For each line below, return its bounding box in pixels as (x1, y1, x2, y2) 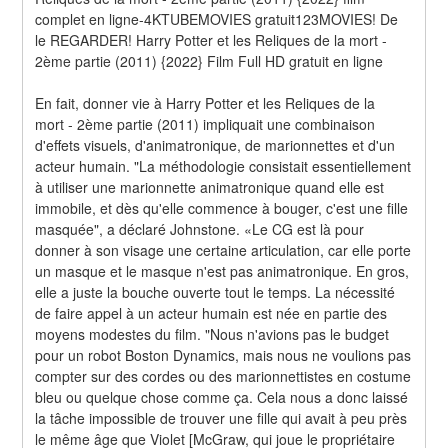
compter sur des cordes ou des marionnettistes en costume (35, 365, 412, 386)
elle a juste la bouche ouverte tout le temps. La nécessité (35, 281, 396, 302)
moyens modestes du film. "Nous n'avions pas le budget (35, 323, 390, 344)
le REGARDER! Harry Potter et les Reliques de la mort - (35, 29, 388, 50)
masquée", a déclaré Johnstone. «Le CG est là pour (35, 218, 365, 239)
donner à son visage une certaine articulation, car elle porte (35, 239, 412, 260)
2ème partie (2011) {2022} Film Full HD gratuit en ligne (35, 50, 384, 71)
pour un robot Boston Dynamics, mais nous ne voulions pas (35, 344, 412, 365)
